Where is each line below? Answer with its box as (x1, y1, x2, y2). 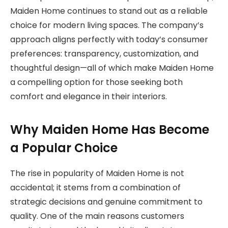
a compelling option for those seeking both (10, 76, 183, 89)
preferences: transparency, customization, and (10, 48, 198, 60)
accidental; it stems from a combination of (10, 181, 181, 193)
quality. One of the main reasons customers (10, 210, 184, 222)
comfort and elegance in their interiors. (10, 91, 167, 103)
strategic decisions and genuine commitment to (10, 195, 203, 208)
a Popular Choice (10, 139, 118, 156)
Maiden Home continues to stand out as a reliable (10, 5, 208, 17)
